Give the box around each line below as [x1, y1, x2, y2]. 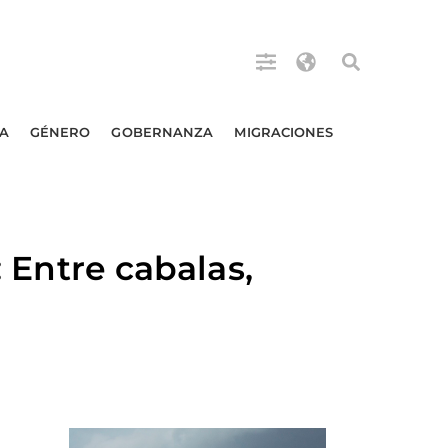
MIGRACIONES [234, 124, 334, 140]
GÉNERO [29, 124, 91, 140]
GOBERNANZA [111, 124, 214, 140]
